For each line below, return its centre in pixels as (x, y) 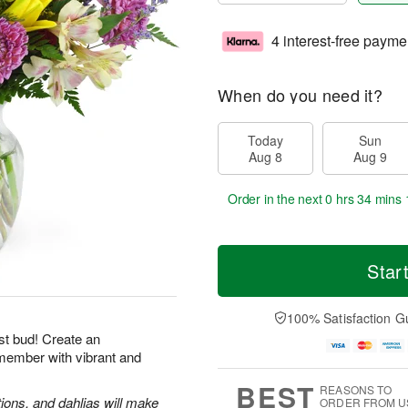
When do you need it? (300, 95)
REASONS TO (356, 390)
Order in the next (277, 199)
